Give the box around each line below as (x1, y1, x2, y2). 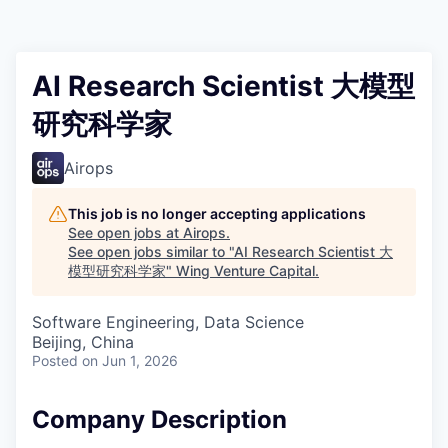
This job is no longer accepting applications (68, 205, 366, 223)
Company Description (32, 405, 287, 435)
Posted (32, 352, 78, 370)
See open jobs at (68, 224, 183, 242)
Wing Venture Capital (176, 262, 315, 280)
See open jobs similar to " (68, 243, 234, 261)
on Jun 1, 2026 (82, 352, 178, 370)
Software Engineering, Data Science (32, 312, 304, 333)
